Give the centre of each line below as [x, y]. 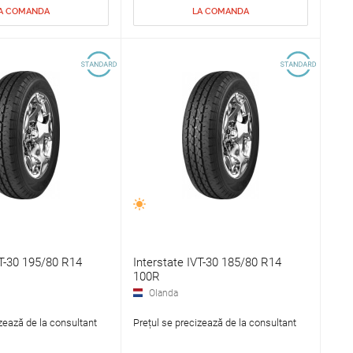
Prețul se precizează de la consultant [214, 323]
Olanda [163, 294]
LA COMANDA [220, 12]
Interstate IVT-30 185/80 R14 [207, 263]
